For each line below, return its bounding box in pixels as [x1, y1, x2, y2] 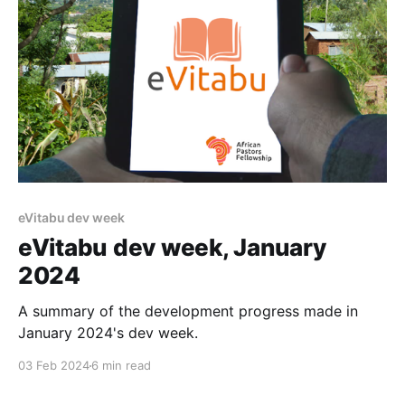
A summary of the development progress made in [18, 302, 358, 321]
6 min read [91, 358, 151, 373]
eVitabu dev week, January [18, 233, 326, 262]
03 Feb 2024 [18, 358, 89, 373]
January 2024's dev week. [18, 324, 198, 343]
